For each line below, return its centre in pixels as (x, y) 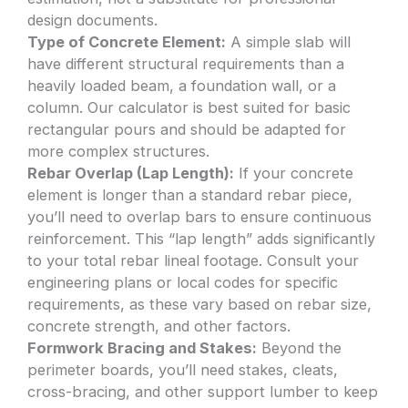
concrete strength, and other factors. (159, 326)
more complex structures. (119, 152)
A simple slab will (289, 42)
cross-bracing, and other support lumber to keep (203, 392)
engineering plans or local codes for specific (183, 283)
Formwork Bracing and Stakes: (143, 348)
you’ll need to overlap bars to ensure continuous (200, 217)
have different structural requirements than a (186, 64)
